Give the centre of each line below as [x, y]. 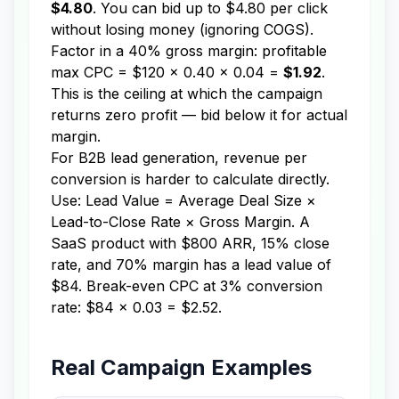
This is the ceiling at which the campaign [187, 94]
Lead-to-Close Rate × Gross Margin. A [180, 222]
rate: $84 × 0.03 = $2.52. [136, 307]
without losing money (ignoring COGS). [182, 29]
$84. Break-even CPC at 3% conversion [187, 286]
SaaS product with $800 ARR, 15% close [190, 243]
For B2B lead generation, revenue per [179, 158]
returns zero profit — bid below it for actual [199, 115]
